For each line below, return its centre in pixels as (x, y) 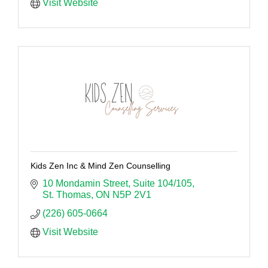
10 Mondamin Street (85, 184)
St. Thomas (67, 195)
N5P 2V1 (132, 195)
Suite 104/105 (162, 184)
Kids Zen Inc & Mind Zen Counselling (100, 166)
